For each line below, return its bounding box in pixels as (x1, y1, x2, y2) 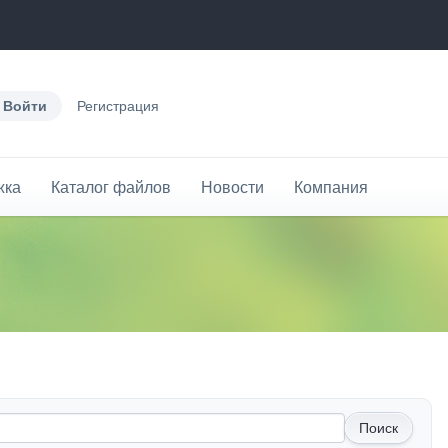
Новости (201, 178, 264, 196)
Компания (294, 178, 368, 196)
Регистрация (77, 98, 160, 114)
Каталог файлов (51, 178, 171, 196)
